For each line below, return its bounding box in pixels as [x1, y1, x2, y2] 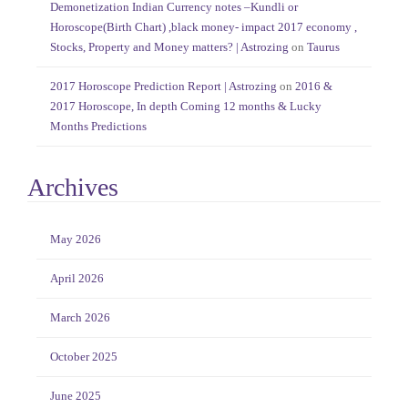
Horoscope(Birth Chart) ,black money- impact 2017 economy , [50, 20, 357, 35]
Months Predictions [50, 119, 147, 134]
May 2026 [50, 232, 101, 247]
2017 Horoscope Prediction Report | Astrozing [50, 79, 277, 94]
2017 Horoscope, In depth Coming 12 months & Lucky [50, 99, 321, 114]
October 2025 [50, 350, 117, 364]
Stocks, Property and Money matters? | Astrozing [50, 40, 289, 55]
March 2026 [50, 311, 110, 325]
